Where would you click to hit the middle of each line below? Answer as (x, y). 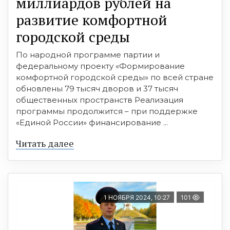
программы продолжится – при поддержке (107, 111)
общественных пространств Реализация (100, 100)
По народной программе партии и (88, 55)
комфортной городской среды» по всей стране (115, 78)
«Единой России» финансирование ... (92, 123)
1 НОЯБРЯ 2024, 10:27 (137, 198)
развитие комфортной (92, 20)
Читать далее (45, 143)
